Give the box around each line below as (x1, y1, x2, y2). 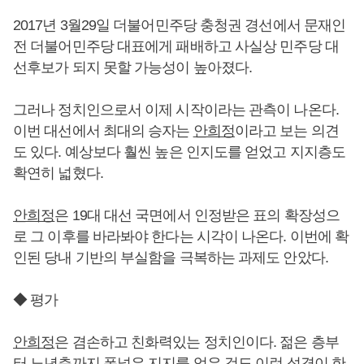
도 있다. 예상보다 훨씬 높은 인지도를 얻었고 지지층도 (13, 144, 345, 160)
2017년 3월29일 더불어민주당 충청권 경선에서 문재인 (13, 17, 346, 33)
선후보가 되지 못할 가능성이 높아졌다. (13, 59, 253, 76)
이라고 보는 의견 (234, 123, 339, 139)
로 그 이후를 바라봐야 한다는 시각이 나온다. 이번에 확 (13, 228, 349, 245)
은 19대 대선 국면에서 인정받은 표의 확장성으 (54, 207, 340, 223)
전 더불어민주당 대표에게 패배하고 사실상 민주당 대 (13, 38, 339, 54)
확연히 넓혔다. (13, 165, 103, 181)
